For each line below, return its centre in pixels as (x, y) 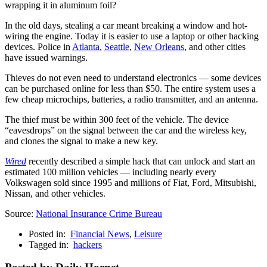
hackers (88, 244)
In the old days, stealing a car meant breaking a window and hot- (126, 25)
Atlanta (86, 46)
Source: (20, 213)
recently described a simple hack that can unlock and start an (141, 161)
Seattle (117, 46)
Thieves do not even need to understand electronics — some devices (133, 77)
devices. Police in (38, 46)
